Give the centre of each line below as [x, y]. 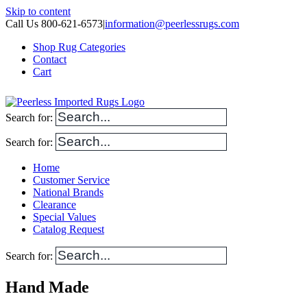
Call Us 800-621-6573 [54, 24]
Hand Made [47, 287]
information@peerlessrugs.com [172, 24]
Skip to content [38, 11]
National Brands [68, 192]
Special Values [64, 217]
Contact [50, 59]
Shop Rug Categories [79, 47]
